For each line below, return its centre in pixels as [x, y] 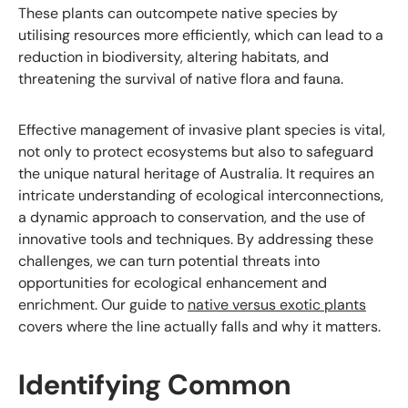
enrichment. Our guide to [103, 305]
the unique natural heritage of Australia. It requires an [196, 174]
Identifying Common [154, 385]
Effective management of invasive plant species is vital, [202, 130]
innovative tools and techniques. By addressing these [196, 240]
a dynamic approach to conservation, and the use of [192, 218]
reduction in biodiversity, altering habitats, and [173, 57]
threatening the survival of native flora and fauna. [181, 79]
